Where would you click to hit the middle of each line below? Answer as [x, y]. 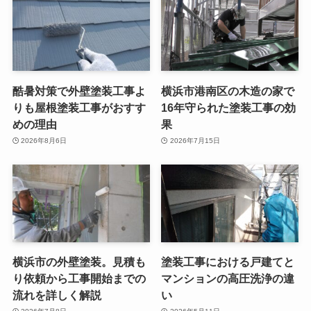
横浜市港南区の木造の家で [228, 91]
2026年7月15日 [195, 141]
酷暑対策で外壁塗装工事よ [79, 91]
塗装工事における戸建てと [228, 261]
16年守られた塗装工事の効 [229, 107]
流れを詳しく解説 [57, 295]
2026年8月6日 [44, 141]
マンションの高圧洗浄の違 [228, 278]
